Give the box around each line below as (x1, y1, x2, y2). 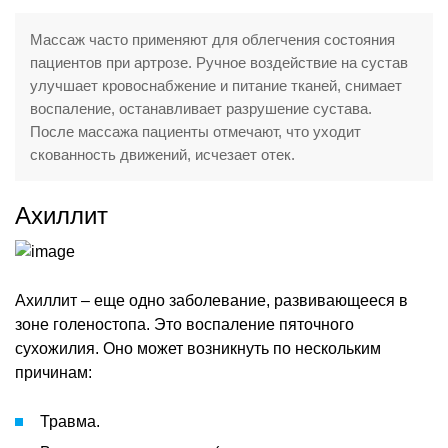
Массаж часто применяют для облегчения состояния (30, 30, 395, 48)
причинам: (15, 363, 92, 381)
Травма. (40, 412, 100, 430)
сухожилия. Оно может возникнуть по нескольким (15, 339, 381, 357)
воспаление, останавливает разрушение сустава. (30, 99, 372, 117)
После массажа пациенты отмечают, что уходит (30, 122, 361, 140)
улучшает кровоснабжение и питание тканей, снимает (30, 76, 402, 94)
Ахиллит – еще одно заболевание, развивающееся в (15, 291, 408, 309)
